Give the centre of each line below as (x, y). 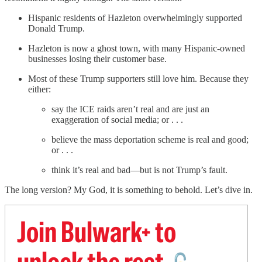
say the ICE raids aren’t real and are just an (130, 109)
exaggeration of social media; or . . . (117, 119)
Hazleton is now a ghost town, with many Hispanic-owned (137, 48)
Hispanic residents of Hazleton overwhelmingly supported (135, 18)
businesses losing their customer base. (97, 58)
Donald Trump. (56, 28)
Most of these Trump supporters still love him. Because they (138, 78)
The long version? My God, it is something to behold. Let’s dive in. (129, 189)
